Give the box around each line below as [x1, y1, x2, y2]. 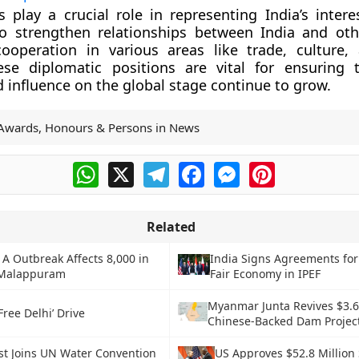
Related [146, 218, 196, 236]
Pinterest [274, 159, 330, 177]
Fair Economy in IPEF [209, 266, 321, 281]
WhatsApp [98, 159, 161, 177]
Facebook [204, 159, 263, 177]
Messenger [239, 159, 308, 177]
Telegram [168, 159, 226, 177]
